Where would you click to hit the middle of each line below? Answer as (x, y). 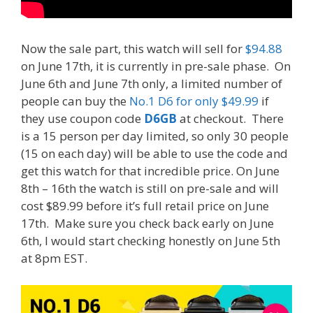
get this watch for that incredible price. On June (150, 171)
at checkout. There (230, 119)
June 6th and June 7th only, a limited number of (152, 84)
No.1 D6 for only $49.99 (194, 101)
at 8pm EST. (54, 259)
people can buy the (75, 101)
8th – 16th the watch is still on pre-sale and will (150, 189)
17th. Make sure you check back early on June (147, 224)
